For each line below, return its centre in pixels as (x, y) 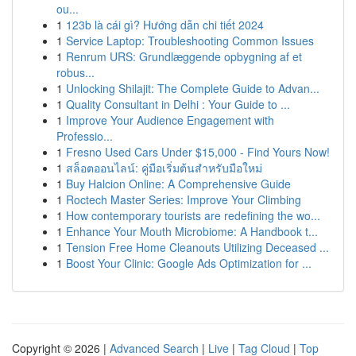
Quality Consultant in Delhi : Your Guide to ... (178, 104)
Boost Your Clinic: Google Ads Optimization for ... (189, 263)
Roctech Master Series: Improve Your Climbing (184, 199)
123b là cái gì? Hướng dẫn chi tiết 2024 (165, 25)
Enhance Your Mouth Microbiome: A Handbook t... (192, 231)
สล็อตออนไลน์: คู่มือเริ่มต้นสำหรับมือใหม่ (164, 168)
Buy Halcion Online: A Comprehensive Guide (178, 184)
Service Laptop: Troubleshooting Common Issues (190, 41)
